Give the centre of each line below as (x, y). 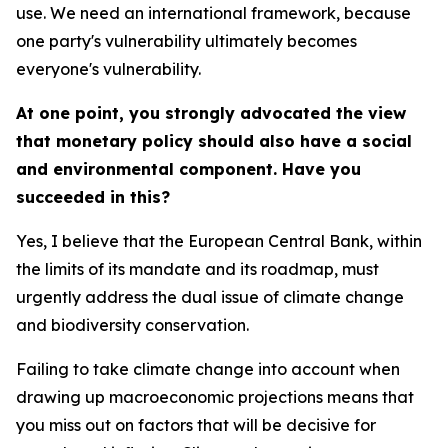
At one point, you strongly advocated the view (211, 113)
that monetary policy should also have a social (214, 141)
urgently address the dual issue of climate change (210, 297)
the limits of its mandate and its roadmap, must (197, 269)
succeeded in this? (93, 197)
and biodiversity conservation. (132, 325)
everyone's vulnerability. (108, 69)
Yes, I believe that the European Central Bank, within (219, 241)
